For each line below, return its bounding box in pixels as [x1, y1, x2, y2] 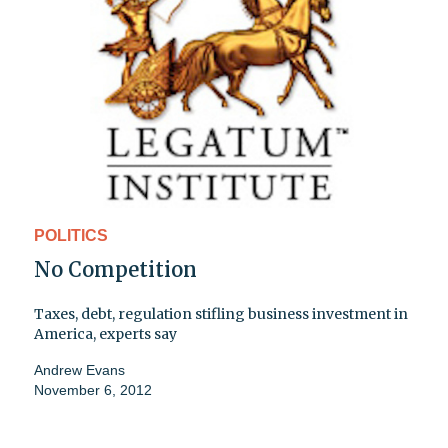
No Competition [34, 256, 197, 282]
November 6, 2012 [34, 381, 152, 398]
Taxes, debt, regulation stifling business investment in [34, 304, 408, 323]
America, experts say [34, 324, 177, 343]
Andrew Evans [34, 361, 125, 378]
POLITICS [34, 226, 108, 244]
